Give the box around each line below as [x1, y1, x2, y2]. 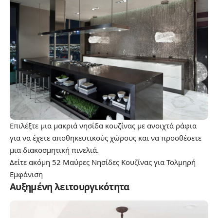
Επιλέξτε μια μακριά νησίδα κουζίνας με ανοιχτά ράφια [10, 120, 197, 130]
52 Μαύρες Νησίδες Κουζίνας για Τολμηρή [52, 157, 196, 167]
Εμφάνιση [10, 169, 43, 179]
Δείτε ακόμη [10, 157, 52, 167]
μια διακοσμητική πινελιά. [10, 145, 99, 155]
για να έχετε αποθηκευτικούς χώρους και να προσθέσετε [10, 132, 201, 143]
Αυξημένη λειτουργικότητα [10, 180, 129, 193]
